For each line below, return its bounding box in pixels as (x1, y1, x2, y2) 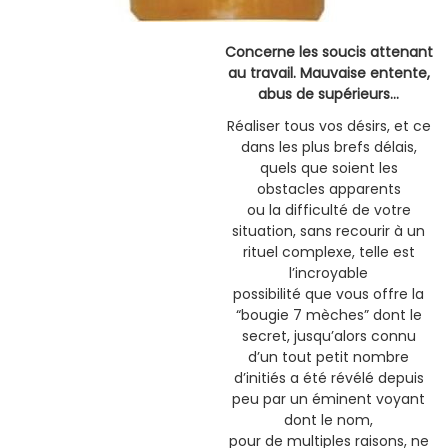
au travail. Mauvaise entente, (227, 63, 430, 84)
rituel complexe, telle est (242, 241, 415, 262)
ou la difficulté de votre (246, 199, 411, 220)
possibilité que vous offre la (233, 283, 424, 304)
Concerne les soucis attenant (224, 42, 433, 63)
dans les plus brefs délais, (240, 136, 417, 157)
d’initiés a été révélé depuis (233, 367, 424, 388)
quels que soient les (259, 157, 398, 178)
